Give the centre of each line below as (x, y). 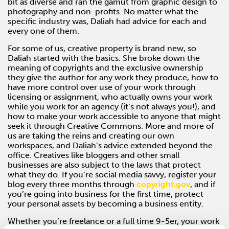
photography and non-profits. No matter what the (103, 11)
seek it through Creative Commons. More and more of (111, 126)
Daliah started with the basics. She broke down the (104, 58)
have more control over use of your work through (102, 87)
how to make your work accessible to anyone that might (114, 116)
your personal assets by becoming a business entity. (106, 203)
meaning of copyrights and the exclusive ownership (106, 67)
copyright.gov (163, 184)
